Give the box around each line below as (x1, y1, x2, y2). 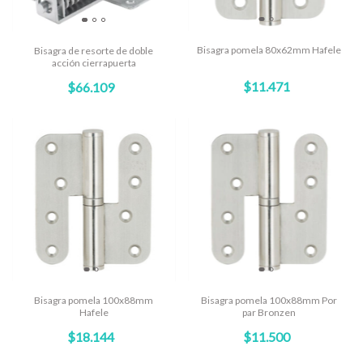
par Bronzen (242, 305, 297, 318)
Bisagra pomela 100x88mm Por (201, 293, 338, 306)
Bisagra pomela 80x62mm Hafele (197, 44, 342, 57)
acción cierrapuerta (51, 57, 136, 70)
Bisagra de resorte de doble (34, 45, 154, 58)
